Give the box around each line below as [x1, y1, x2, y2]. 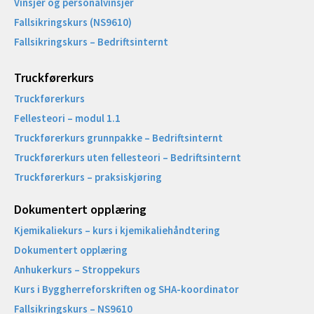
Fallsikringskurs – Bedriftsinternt [14, 35, 168, 49]
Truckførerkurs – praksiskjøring [14, 170, 162, 184]
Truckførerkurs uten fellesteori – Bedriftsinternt [14, 151, 241, 165]
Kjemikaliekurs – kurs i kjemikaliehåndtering [14, 224, 220, 238]
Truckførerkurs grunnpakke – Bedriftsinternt [14, 131, 223, 145]
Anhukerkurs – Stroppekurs [14, 263, 140, 277]
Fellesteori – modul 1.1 [14, 111, 121, 125]
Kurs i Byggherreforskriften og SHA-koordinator [14, 282, 239, 296]
